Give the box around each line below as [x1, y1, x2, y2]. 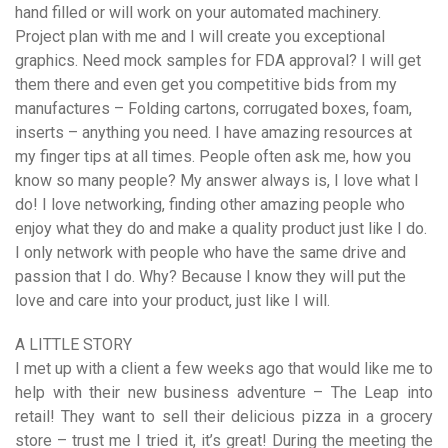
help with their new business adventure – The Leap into [15, 383, 433, 403]
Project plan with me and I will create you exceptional [15, 27, 385, 47]
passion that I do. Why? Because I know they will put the [15, 267, 406, 287]
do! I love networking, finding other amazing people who [15, 195, 405, 215]
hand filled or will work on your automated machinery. [15, 3, 381, 23]
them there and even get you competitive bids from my [15, 75, 397, 95]
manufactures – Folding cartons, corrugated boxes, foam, [15, 99, 412, 119]
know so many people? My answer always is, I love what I [15, 171, 419, 191]
